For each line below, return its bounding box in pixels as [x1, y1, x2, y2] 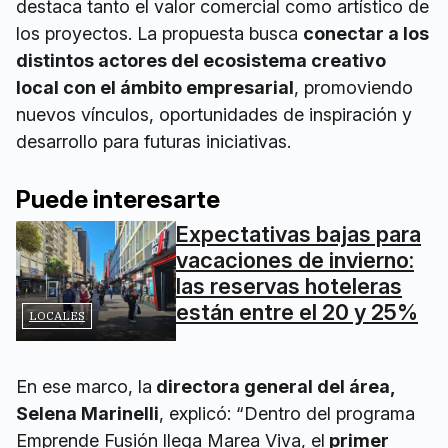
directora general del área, [152, 376, 395, 397]
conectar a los [303, 23, 429, 44]
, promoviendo [294, 77, 413, 98]
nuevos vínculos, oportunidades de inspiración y [16, 104, 412, 125]
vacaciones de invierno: [176, 247, 414, 273]
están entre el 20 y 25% [176, 299, 418, 325]
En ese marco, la [16, 376, 152, 397]
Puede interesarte [16, 185, 220, 214]
